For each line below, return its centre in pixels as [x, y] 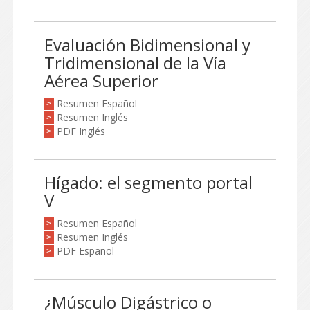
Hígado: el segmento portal [148, 182]
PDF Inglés [81, 131]
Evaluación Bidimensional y [147, 45]
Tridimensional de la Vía [135, 63]
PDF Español [85, 251]
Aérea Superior [101, 81]
